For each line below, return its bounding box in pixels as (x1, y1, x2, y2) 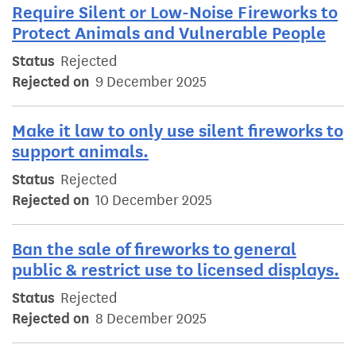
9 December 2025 (95, 73, 207, 91)
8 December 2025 (95, 310, 207, 328)
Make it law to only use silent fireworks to (12, 120, 343, 142)
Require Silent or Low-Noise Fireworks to (12, 2, 338, 24)
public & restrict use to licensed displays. (12, 259, 339, 281)
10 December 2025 (95, 192, 212, 210)
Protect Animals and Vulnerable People (12, 22, 326, 44)
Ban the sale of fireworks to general (12, 238, 296, 261)
